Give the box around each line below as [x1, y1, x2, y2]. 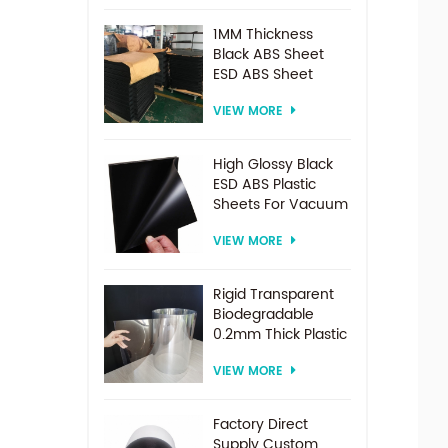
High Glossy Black [212, 152, 333, 176]
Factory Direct [212, 412, 308, 436]
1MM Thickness [212, 22, 313, 46]
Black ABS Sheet [212, 42, 324, 66]
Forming [212, 212, 269, 236]
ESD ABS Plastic [212, 172, 316, 196]
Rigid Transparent [212, 282, 334, 306]
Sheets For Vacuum [212, 192, 348, 216]
